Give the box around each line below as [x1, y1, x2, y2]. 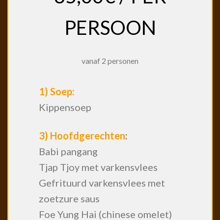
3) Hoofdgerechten [39, 129, 126, 141]
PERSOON [64, 16, 156, 39]
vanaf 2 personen [82, 55, 138, 65]
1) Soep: [39, 85, 75, 97]
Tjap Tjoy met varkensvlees [39, 161, 158, 173]
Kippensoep [39, 101, 92, 113]
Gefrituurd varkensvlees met [39, 176, 165, 189]
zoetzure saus [39, 192, 100, 204]
